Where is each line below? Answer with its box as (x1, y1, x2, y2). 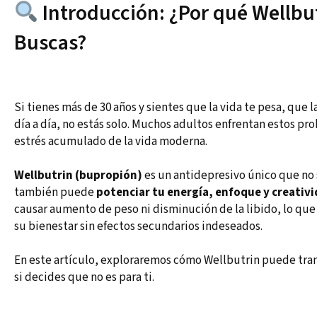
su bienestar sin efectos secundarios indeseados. (14, 218, 263, 236)
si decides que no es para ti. (14, 269, 154, 287)
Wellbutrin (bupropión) (14, 167, 142, 185)
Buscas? (14, 28, 86, 59)
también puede (14, 184, 96, 202)
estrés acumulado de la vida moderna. (14, 133, 207, 151)
